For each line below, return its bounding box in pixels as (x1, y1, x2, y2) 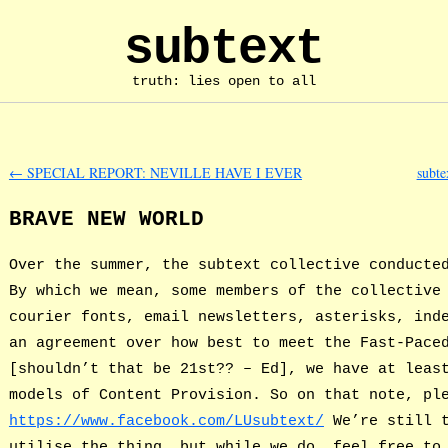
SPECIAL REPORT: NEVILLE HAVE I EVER (22, 163, 302, 183)
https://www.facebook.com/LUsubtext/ (8, 411, 324, 430)
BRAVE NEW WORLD (8, 208, 204, 232)
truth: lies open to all (132, 73, 316, 89)
